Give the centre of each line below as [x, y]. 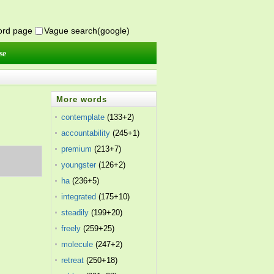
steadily [75, 213]
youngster [79, 165]
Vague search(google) [87, 31]
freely [71, 228]
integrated [79, 197]
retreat [73, 260]
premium [77, 149]
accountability [86, 133]
